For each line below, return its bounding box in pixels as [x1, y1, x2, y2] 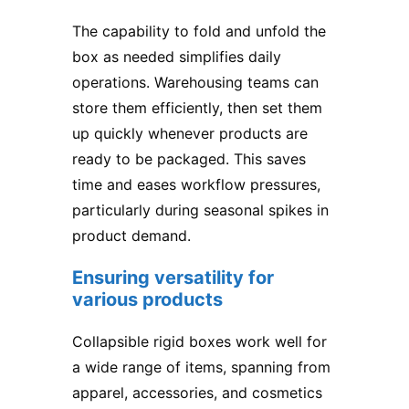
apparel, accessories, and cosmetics [72, 383, 322, 403]
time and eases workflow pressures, [72, 175, 320, 194]
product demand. [72, 226, 191, 246]
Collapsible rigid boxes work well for [72, 332, 327, 351]
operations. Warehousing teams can [72, 73, 319, 92]
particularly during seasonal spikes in [72, 201, 329, 220]
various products [72, 288, 223, 311]
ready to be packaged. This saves [72, 150, 306, 169]
